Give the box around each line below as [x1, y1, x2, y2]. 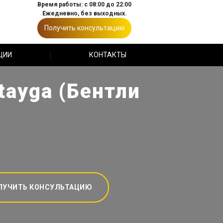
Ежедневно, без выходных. [42, 10, 127, 17]
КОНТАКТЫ [89, 51, 126, 59]
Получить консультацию [44, 24, 125, 32]
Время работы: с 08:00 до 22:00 [37, 1, 131, 8]
